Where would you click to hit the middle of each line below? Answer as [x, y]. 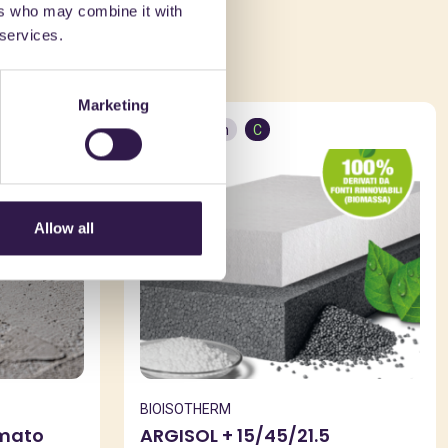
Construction [188, 130]
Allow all [63, 228]
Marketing [113, 105]
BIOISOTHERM [185, 409]
